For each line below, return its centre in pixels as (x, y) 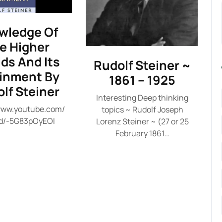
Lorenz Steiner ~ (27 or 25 (142, 121)
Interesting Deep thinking (142, 98)
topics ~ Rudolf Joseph (142, 110)
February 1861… (142, 133)
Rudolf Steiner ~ (142, 65)
